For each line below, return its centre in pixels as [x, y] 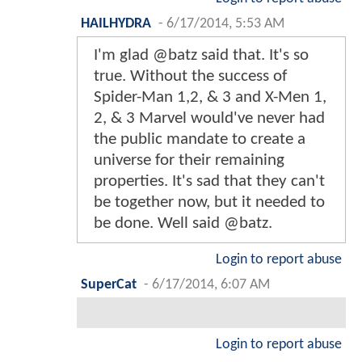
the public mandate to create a [200, 140]
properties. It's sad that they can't [209, 182]
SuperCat [109, 285]
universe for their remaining [189, 161]
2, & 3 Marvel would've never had [209, 119]
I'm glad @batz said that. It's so [201, 56]
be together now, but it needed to [209, 203]
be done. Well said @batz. [183, 224]
